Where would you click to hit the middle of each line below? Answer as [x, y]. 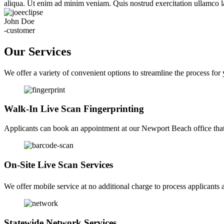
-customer [19, 30]
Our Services [37, 51]
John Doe [19, 21]
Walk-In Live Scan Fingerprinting [74, 109]
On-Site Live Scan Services [58, 164]
